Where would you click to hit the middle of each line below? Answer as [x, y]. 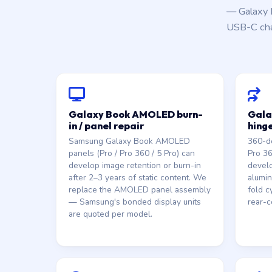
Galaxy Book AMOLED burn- [136, 114]
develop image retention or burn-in [135, 165]
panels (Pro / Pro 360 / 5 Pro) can [132, 153]
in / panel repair [106, 126]
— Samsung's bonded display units [135, 202]
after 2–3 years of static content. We [138, 178]
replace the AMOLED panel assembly [140, 190]
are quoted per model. [110, 214]
